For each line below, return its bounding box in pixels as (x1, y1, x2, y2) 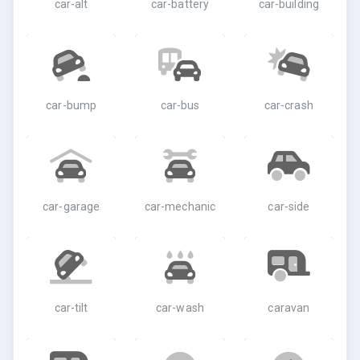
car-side (268, 200, 310, 213)
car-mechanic (144, 200, 216, 213)
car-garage (43, 200, 100, 213)
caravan (268, 301, 310, 314)
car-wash (156, 301, 204, 314)
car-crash (264, 99, 313, 112)
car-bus (160, 99, 200, 112)
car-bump (46, 99, 97, 112)
